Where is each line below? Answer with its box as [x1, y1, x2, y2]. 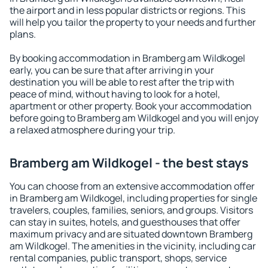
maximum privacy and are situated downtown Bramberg [10, 227, 252, 240]
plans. [10, 28, 36, 41]
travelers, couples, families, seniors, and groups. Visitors [10, 203, 253, 217]
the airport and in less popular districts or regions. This [10, 4, 245, 17]
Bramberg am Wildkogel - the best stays [10, 154, 248, 171]
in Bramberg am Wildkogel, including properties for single [10, 191, 257, 205]
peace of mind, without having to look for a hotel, [10, 87, 220, 100]
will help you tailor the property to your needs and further [10, 16, 256, 29]
